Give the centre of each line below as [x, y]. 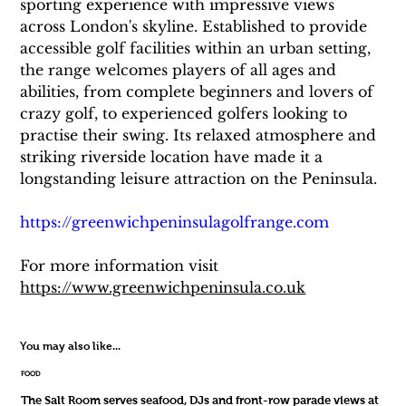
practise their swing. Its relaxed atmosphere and [201, 135]
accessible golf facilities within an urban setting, [198, 48]
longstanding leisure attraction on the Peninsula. [199, 179]
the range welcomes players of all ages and [181, 70]
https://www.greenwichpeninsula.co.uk [163, 288]
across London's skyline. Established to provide [196, 27]
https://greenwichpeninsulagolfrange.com [175, 222]
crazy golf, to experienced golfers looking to [186, 114]
